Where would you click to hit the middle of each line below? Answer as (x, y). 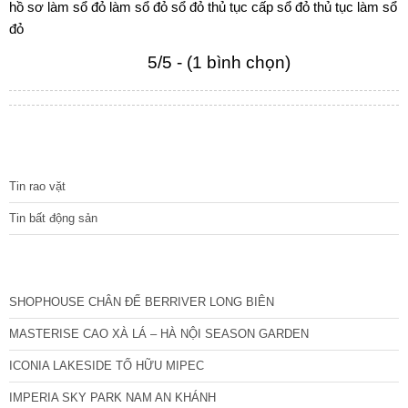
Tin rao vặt (37, 187)
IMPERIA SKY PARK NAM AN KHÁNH (112, 398)
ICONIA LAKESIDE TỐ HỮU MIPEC (107, 366)
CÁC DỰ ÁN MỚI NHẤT (92, 268)
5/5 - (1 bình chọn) (219, 63)
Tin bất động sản (53, 219)
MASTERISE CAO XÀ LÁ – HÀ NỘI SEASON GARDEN (159, 334)
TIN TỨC (51, 152)
